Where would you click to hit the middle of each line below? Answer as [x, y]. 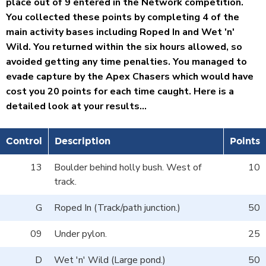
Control [24, 141]
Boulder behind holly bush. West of [128, 167]
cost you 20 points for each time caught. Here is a [120, 91]
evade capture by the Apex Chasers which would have [130, 76]
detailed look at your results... [76, 106]
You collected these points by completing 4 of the [123, 17]
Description [83, 141]
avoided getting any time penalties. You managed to [126, 61]
